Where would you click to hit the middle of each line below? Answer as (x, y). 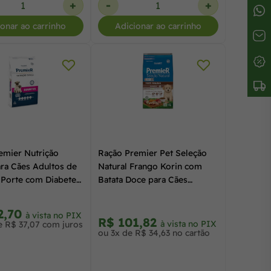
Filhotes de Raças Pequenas (153, 193)
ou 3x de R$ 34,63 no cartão (154, 233)
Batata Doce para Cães (142, 179)
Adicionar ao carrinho (158, 26)
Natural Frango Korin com (150, 166)
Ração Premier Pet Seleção (152, 153)
